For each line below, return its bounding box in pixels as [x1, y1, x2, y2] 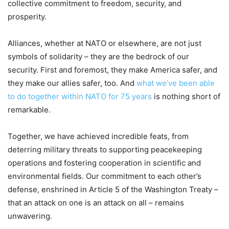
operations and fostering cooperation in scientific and [8, 157, 201, 168]
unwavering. [8, 211, 52, 221]
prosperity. [8, 11, 47, 21]
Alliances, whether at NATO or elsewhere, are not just [8, 38, 201, 48]
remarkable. [8, 104, 51, 114]
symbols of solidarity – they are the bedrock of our [8, 51, 189, 61]
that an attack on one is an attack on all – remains [8, 197, 184, 208]
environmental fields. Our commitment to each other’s [8, 171, 201, 181]
